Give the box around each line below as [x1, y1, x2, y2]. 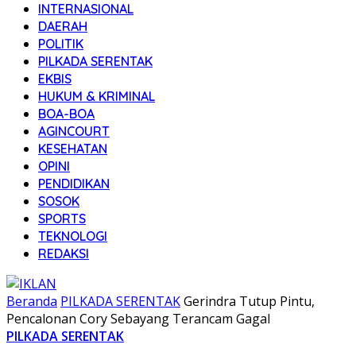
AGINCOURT [38, 123, 110, 139]
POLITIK [38, 36, 83, 52]
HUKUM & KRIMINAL [38, 88, 155, 104]
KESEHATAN [38, 141, 107, 157]
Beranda [6, 292, 57, 310]
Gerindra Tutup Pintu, [184, 292, 315, 310]
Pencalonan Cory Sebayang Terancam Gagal [6, 310, 273, 327]
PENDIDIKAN [38, 176, 110, 192]
